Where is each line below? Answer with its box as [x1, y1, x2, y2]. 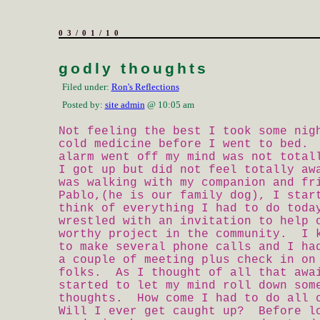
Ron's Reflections [111, 81, 179, 92]
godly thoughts [58, 60, 209, 77]
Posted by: [61, 99, 105, 110]
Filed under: [61, 81, 111, 92]
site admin [104, 99, 145, 110]
